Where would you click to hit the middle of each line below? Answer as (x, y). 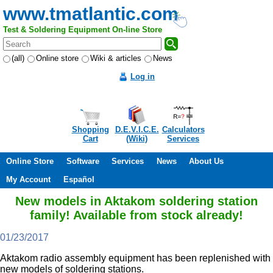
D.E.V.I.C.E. (137, 129)
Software (83, 161)
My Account (29, 179)
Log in (143, 76)
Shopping (90, 129)
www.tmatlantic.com (91, 14)
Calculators (183, 129)
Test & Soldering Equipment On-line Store (83, 30)
